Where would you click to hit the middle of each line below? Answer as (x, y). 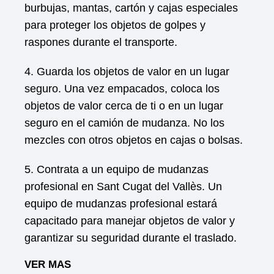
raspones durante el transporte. (101, 42)
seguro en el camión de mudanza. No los (124, 123)
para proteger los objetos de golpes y (115, 25)
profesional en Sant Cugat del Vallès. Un (123, 187)
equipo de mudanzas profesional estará (121, 204)
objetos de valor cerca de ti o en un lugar (124, 106)
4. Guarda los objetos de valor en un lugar (127, 72)
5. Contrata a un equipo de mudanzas (117, 169)
